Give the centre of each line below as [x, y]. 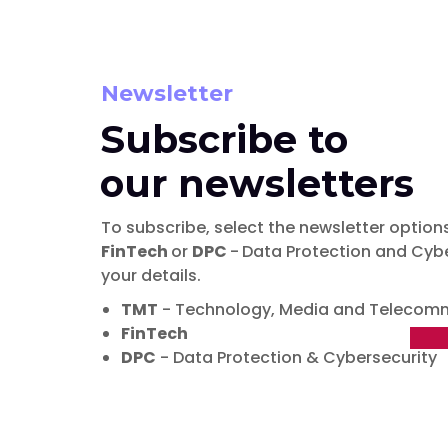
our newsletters [256, 183]
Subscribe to [223, 139]
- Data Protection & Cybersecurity [296, 357]
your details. [150, 275]
